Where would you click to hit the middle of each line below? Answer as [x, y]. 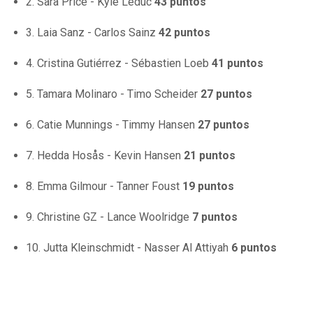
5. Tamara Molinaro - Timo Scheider [112, 94]
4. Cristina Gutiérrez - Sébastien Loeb [119, 64]
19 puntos [208, 187]
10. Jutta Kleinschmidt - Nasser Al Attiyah [129, 248]
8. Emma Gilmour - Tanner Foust [104, 187]
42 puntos [184, 33]
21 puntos [210, 156]
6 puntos [254, 248]
